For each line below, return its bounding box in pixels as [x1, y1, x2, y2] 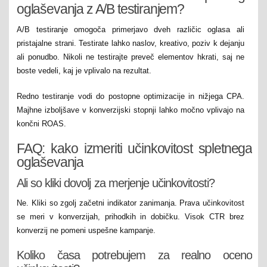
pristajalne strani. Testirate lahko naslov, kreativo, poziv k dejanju [17, 39, 244, 48]
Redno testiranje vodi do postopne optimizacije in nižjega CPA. [17, 91, 244, 101]
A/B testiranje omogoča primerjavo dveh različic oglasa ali [17, 25, 244, 35]
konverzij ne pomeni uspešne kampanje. [17, 225, 156, 235]
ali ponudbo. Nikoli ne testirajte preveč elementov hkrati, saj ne [17, 52, 244, 62]
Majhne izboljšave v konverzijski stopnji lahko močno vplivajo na [17, 105, 244, 114]
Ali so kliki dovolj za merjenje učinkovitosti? [17, 176, 215, 190]
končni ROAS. [17, 119, 66, 128]
